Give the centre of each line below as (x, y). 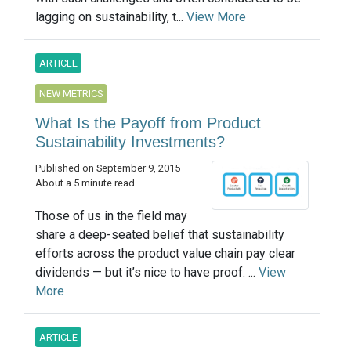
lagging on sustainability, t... (111, 16)
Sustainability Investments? (130, 141)
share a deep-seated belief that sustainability (160, 234)
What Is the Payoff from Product (148, 123)
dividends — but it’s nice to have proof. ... (147, 272)
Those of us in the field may (111, 215)
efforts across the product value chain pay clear (165, 253)
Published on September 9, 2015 (108, 168)
